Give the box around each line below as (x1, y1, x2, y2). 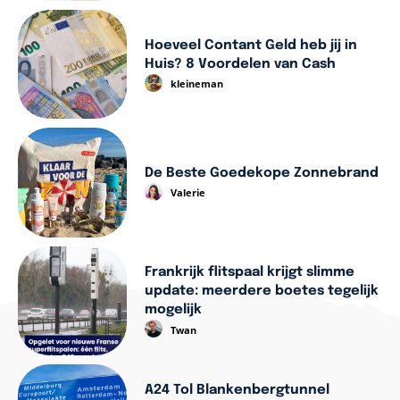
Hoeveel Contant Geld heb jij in (145, 37, 358, 53)
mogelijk (145, 303, 203, 318)
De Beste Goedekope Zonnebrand (145, 165, 379, 180)
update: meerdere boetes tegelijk (145, 284, 379, 299)
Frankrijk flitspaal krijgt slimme (145, 265, 355, 280)
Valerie (171, 186, 206, 200)
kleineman (171, 77, 224, 91)
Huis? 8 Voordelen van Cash (145, 56, 337, 71)
